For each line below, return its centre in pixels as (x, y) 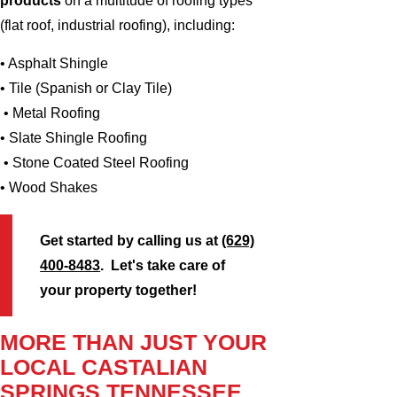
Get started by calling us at (131, 240)
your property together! (119, 290)
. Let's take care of (163, 265)
